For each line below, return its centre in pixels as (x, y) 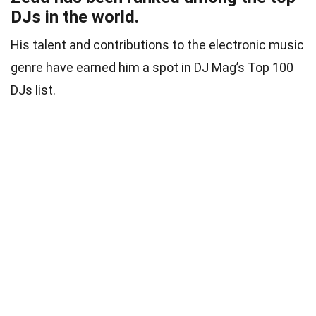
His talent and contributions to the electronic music (157, 44)
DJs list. (33, 90)
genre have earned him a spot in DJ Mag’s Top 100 (152, 67)
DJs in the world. (75, 17)
